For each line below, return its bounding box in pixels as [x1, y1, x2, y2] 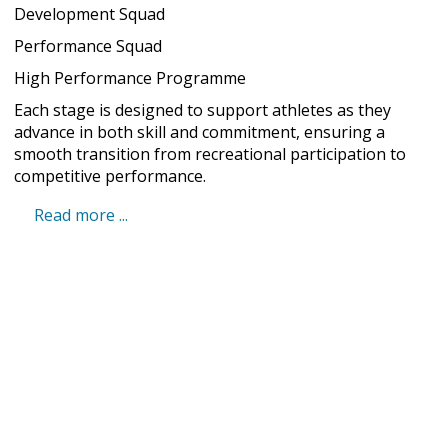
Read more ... [34, 204, 128, 226]
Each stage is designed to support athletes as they [14, 99, 391, 121]
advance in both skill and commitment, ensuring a [14, 121, 385, 143]
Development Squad [14, 3, 165, 25]
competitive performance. [14, 165, 206, 187]
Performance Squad [14, 35, 162, 57]
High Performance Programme [14, 67, 246, 89]
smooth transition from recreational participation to [14, 143, 406, 165]
